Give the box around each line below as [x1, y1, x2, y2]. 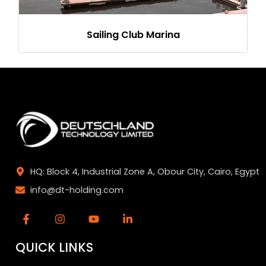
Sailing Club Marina [86, 28, 180, 42]
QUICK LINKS [15, 238, 93, 256]
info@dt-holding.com [30, 183, 123, 196]
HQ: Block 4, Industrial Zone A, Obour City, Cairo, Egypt [30, 165, 259, 178]
